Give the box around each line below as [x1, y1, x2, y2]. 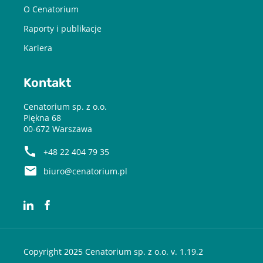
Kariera [23, 42, 52, 53]
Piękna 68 [23, 112, 61, 123]
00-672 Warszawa [23, 123, 92, 134]
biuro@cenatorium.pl [43, 165, 127, 177]
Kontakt [23, 75, 71, 90]
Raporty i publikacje [23, 22, 102, 34]
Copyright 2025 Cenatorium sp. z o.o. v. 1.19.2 [23, 245, 203, 257]
